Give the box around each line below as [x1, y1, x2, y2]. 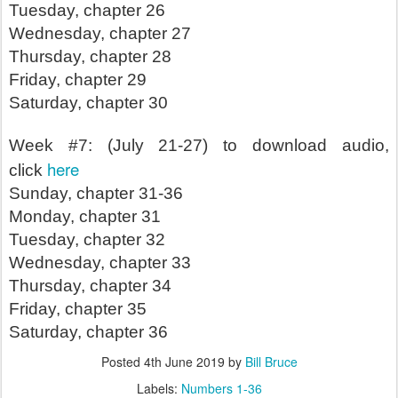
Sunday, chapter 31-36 [9, 184, 183, 203]
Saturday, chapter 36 [9, 322, 168, 341]
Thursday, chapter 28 [9, 47, 171, 66]
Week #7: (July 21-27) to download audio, [9, 136, 389, 155]
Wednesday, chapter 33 [9, 253, 191, 272]
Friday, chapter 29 [9, 70, 147, 89]
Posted [100, 353, 144, 370]
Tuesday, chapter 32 [9, 230, 165, 249]
